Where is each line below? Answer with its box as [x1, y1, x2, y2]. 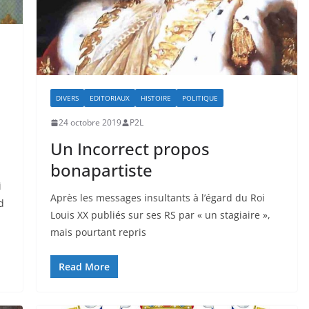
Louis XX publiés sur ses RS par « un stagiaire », [50, 208, 270, 222]
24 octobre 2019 [58, 117, 121, 129]
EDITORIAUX [89, 93, 130, 103]
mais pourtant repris [50, 226, 146, 239]
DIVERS [55, 93, 79, 103]
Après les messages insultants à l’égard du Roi [50, 191, 265, 205]
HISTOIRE [140, 93, 171, 103]
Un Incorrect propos [50, 137, 210, 161]
